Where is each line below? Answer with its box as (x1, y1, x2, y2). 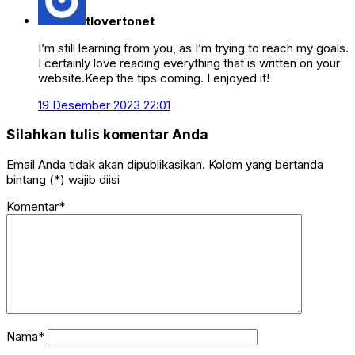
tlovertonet (86, 13, 155, 29)
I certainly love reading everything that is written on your (38, 55, 340, 71)
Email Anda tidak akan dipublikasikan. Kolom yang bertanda (6, 156, 323, 172)
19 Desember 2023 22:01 (38, 97, 170, 113)
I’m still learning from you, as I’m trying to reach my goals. (38, 40, 349, 55)
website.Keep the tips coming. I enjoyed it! (38, 70, 269, 86)
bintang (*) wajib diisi (6, 171, 120, 187)
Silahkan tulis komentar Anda (6, 126, 208, 143)
